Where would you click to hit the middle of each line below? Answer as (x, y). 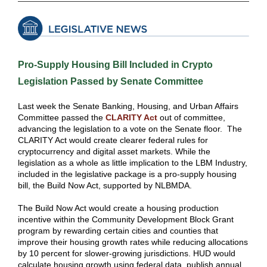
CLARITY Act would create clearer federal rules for (113, 140)
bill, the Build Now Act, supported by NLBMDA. (107, 185)
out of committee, (191, 117)
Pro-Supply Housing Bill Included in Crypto (115, 65)
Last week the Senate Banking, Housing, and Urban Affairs (128, 106)
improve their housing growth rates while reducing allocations (133, 242)
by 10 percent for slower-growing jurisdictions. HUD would (127, 253)
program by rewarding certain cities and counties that (118, 231)
